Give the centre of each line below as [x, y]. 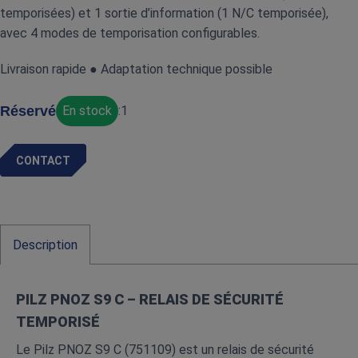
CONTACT [43, 160]
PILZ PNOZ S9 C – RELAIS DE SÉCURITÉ [150, 299]
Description [45, 245]
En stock [87, 111]
